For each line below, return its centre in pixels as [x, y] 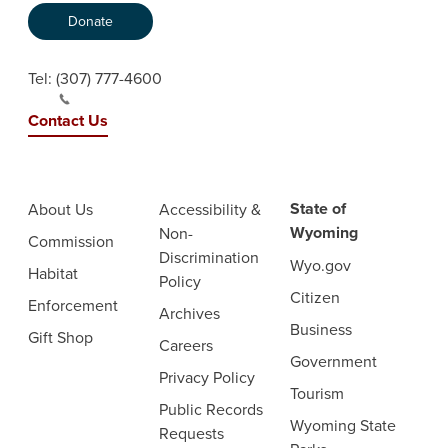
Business [320, 329]
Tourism [316, 393]
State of [317, 208]
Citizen [314, 297]
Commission [70, 241]
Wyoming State [342, 425]
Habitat [52, 273]
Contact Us [67, 120]
